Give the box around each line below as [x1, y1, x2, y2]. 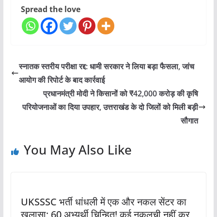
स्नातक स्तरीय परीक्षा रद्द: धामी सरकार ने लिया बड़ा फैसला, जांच [18, 61, 194, 72]
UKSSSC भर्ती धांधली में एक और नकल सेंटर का [20, 195, 186, 208]
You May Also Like [23, 140, 132, 158]
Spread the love [20, 3, 80, 15]
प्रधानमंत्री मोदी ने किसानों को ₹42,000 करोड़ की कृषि [43, 88, 199, 99]
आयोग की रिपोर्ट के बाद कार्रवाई [18, 74, 105, 85]
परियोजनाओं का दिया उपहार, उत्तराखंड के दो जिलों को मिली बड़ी [22, 101, 199, 112]
